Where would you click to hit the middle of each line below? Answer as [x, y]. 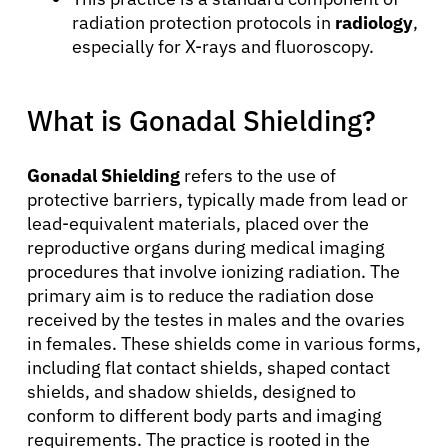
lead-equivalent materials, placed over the [198, 223]
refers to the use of [258, 175]
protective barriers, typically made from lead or [217, 199]
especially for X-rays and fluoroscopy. [223, 46]
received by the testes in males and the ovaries [216, 319]
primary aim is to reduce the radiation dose [200, 295]
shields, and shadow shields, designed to [191, 391]
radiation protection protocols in [203, 22]
